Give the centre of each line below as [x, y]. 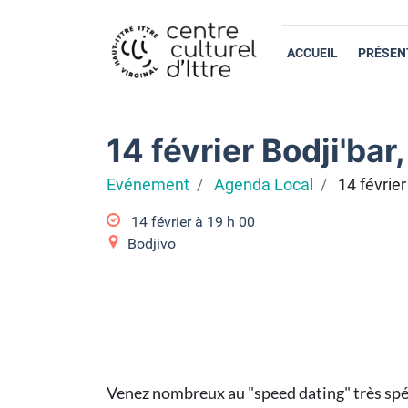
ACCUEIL [312, 52]
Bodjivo [152, 244]
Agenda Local [264, 185]
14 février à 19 [177, 222]
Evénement [148, 185]
